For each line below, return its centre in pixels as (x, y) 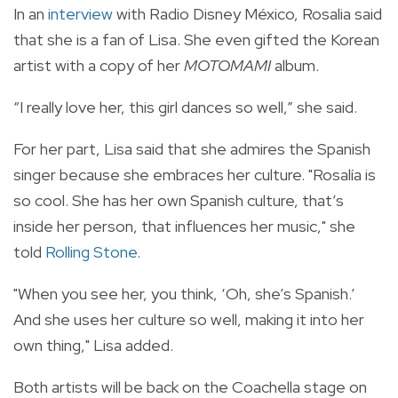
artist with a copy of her (99, 65)
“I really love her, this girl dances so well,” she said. (185, 107)
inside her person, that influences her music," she (184, 226)
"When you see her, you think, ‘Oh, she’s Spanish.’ (184, 293)
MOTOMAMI (227, 65)
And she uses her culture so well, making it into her (189, 319)
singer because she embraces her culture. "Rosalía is (195, 174)
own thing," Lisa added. (93, 345)
